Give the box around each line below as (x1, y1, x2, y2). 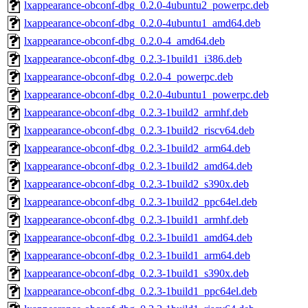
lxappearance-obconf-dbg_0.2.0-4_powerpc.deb (24, 71, 233, 83)
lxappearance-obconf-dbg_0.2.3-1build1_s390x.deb (24, 267, 249, 280)
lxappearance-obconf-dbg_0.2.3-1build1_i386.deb (24, 53, 242, 65)
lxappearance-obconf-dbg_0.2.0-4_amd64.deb (24, 35, 225, 47)
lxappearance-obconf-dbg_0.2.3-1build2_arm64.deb (24, 142, 250, 155)
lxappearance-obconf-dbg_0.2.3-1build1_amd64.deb (24, 232, 252, 244)
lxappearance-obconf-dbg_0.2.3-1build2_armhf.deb (24, 107, 248, 119)
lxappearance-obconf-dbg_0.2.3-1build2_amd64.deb (24, 160, 252, 173)
